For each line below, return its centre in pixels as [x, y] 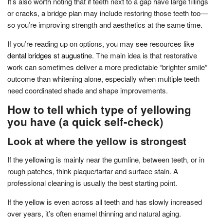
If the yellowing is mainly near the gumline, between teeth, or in [106, 159]
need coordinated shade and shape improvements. [88, 90]
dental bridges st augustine [50, 55]
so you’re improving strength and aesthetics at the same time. [105, 24]
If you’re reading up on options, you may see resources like [101, 43]
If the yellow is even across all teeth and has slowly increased [105, 201]
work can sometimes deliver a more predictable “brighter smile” [107, 67]
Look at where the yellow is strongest [97, 141]
